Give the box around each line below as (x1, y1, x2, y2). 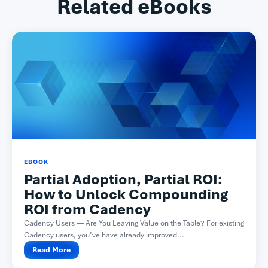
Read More (32, 245, 71, 255)
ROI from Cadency (24, 200, 151, 218)
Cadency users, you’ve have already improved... (24, 230, 184, 240)
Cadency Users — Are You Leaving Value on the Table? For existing (24, 218, 244, 228)
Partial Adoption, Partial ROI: (24, 170, 223, 188)
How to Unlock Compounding (24, 185, 228, 203)
